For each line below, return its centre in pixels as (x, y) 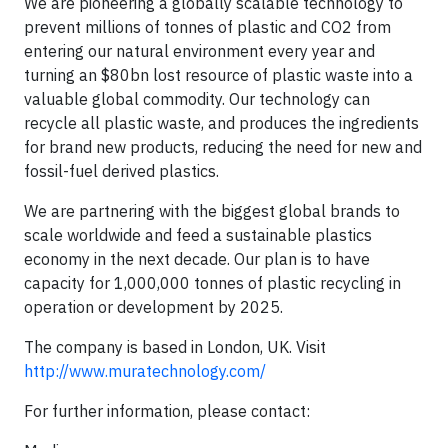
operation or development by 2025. (153, 307)
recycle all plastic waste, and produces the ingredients (221, 123)
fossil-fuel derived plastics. (121, 171)
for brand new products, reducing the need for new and (223, 147)
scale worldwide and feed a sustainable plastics (198, 235)
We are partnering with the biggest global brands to (212, 211)
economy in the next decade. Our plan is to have (197, 259)
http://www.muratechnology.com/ (145, 371)
